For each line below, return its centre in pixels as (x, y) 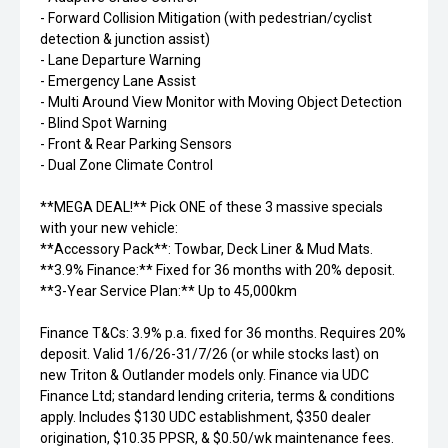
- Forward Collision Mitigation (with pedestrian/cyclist (206, 18)
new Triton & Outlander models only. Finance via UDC (204, 375)
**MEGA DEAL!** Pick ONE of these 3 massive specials (211, 207)
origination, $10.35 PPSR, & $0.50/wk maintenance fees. (217, 438)
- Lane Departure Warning (120, 60)
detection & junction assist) (125, 39)
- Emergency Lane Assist (118, 81)
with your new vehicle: (109, 228)
